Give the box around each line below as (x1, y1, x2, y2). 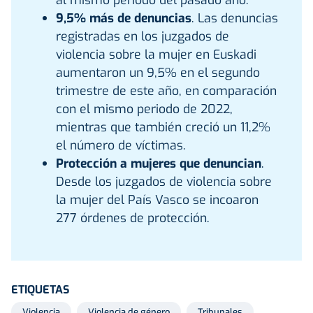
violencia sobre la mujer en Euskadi (56, 45, 256, 63)
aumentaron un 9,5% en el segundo (56, 64, 260, 81)
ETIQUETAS (11, 282, 69, 297)
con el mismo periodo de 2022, (56, 100, 233, 117)
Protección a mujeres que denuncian (56, 154, 261, 172)
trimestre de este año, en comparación (56, 82, 277, 99)
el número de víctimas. (56, 136, 186, 154)
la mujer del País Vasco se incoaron (56, 191, 259, 208)
